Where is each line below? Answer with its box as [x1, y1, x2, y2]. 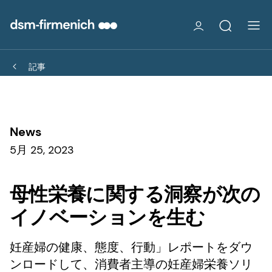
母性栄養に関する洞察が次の [10, 181, 260, 207]
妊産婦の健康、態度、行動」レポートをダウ [10, 239, 253, 255]
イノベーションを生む [10, 204, 205, 230]
